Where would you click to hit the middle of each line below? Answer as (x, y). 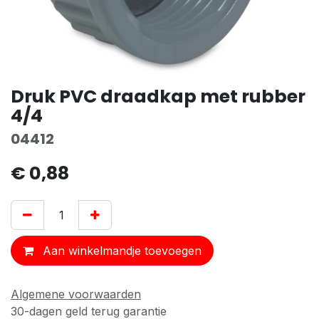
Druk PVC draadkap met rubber (158, 97)
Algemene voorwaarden (76, 294)
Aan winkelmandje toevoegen (120, 251)
